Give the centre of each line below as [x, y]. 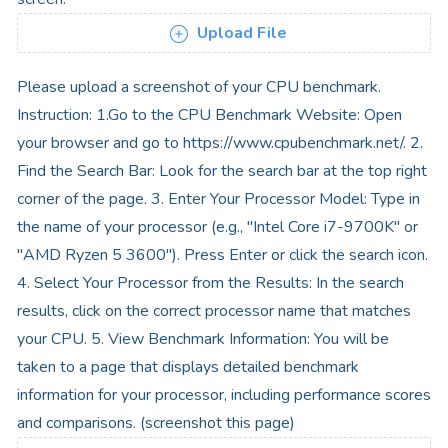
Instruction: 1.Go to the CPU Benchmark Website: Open [209, 115]
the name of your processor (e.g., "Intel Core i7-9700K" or [217, 227]
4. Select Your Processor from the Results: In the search [210, 283]
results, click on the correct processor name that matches [214, 311]
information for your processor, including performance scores [224, 395]
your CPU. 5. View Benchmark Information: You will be [203, 339]
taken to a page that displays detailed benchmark [188, 367]
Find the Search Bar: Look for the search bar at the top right [222, 171]
